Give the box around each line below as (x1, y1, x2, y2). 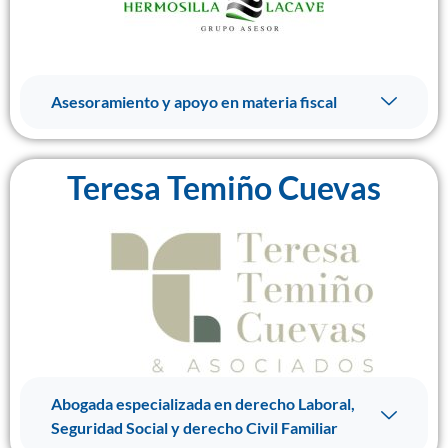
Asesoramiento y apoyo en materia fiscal (51, 92, 337, 111)
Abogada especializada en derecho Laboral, (51, 394, 355, 413)
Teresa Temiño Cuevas (67, 168, 381, 207)
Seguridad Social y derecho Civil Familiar (51, 418, 338, 437)
